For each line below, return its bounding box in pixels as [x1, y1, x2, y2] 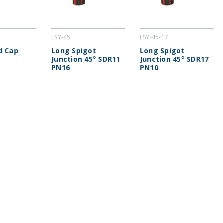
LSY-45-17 [139, 33, 169, 42]
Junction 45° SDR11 [51, 54, 120, 64]
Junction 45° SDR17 [139, 54, 209, 64]
